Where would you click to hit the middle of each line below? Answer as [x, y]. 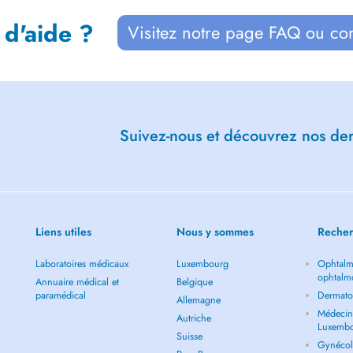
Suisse [190, 336]
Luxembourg [203, 264]
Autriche [194, 318]
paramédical [60, 295]
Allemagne [199, 300]
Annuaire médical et [77, 282]
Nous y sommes [215, 232]
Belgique [195, 282]
